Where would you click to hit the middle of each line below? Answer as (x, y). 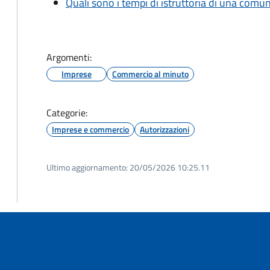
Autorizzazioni (165, 129)
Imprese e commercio (90, 129)
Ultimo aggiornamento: (87, 167)
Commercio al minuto (150, 74)
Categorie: (67, 113)
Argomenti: (69, 57)
